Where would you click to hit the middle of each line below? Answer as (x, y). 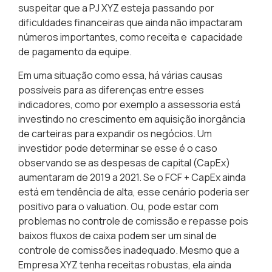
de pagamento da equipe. (75, 52)
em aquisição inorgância (191, 119)
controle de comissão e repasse (155, 221)
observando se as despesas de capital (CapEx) (124, 162)
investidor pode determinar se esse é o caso (118, 148)
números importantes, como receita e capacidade (131, 37)
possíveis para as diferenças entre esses (111, 90)
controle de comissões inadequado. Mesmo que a (129, 250)
